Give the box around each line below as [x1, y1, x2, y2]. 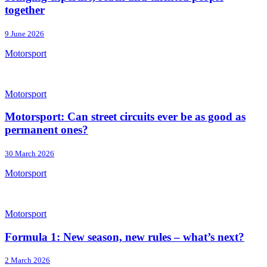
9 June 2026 [5, 29, 44, 38]
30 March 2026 [5, 149, 54, 158]
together [5, 3, 45, 16]
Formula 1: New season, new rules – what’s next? [5, 230, 244, 243]
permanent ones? [5, 123, 88, 136]
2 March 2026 [5, 256, 50, 265]
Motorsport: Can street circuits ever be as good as [5, 110, 246, 123]
